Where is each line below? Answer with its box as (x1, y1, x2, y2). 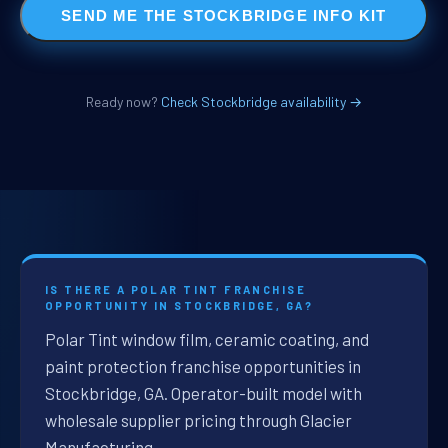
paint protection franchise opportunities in (45, 356, 361, 377)
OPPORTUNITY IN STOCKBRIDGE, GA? (45, 299, 314, 313)
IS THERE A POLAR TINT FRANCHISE (45, 283, 307, 297)
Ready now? (86, 93, 161, 111)
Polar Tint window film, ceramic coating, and (45, 329, 369, 350)
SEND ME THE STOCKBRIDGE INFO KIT (61, 6, 387, 24)
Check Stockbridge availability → (161, 93, 362, 111)
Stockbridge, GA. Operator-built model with (45, 383, 362, 404)
